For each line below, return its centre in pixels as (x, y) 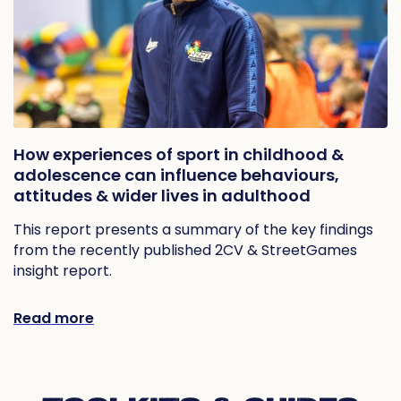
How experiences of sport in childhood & (179, 155)
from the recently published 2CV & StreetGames (185, 251)
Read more (54, 319)
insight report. (63, 271)
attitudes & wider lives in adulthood (162, 196)
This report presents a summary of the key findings (193, 230)
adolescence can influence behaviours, (176, 175)
